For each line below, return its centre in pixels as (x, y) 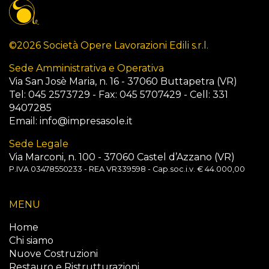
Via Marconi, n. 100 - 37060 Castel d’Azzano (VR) (122, 157)
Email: (24, 121)
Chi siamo (31, 240)
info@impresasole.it (86, 121)
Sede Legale (39, 144)
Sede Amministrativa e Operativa (86, 68)
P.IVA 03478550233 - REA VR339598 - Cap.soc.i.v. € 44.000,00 (127, 169)
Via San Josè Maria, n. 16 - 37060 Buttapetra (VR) (123, 81)
